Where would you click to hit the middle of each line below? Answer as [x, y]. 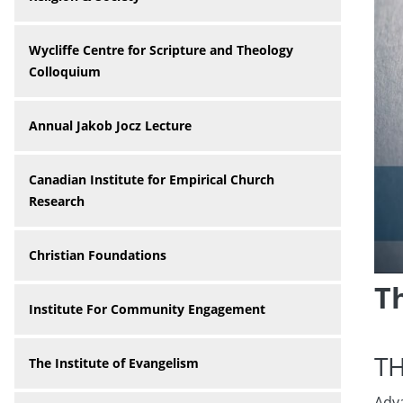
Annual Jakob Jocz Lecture [110, 125]
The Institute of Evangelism [114, 363]
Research [57, 201]
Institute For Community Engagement [147, 309]
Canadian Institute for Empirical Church [152, 179]
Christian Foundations [98, 255]
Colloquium [65, 72]
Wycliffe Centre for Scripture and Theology [161, 50]
